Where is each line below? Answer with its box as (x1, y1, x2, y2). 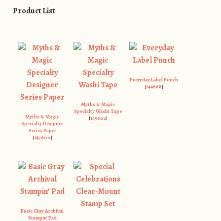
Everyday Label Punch (129, 75, 178, 83)
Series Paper (28, 126, 56, 134)
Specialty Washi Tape (74, 107, 122, 115)
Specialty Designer (21, 119, 64, 127)
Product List (12, 5, 55, 16)
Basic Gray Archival (21, 207, 64, 215)
